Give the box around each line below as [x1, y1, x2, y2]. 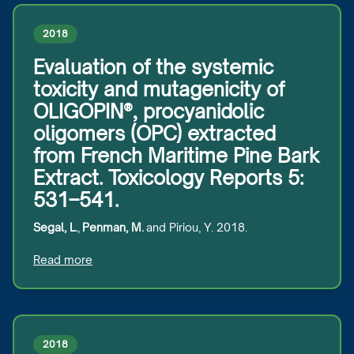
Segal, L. [33, 220, 77, 234]
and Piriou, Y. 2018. [144, 220, 247, 234]
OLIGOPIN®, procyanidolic [33, 100, 264, 123]
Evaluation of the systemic [33, 55, 273, 79]
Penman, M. [82, 220, 144, 234]
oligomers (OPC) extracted [33, 122, 276, 145]
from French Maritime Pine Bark [33, 144, 319, 168]
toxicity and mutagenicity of [33, 77, 284, 101]
